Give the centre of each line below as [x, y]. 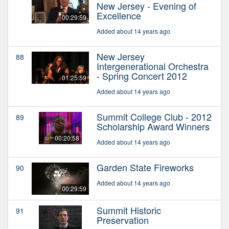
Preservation [123, 220]
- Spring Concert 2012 [142, 75]
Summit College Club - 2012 [154, 116]
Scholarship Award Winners [153, 126]
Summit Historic [129, 210]
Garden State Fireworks [145, 167]
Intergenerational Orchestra [153, 66]
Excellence [119, 15]
